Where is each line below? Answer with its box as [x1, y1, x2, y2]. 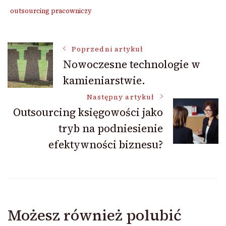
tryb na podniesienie [59, 121, 163, 136]
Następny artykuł [86, 92, 154, 102]
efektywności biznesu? [48, 137, 163, 152]
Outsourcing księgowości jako [13, 105, 163, 120]
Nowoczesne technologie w [63, 57, 200, 72]
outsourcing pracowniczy [10, 7, 92, 16]
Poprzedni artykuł [72, 44, 144, 54]
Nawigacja [7, 42, 106, 70]
